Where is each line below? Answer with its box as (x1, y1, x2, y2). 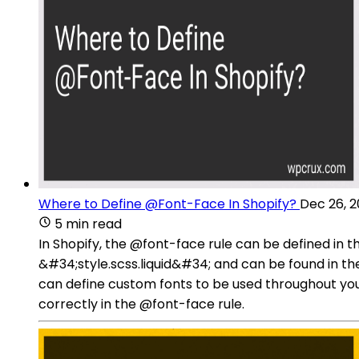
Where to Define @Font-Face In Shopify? (38, 194, 296, 213)
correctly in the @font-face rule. (38, 294, 244, 313)
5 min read (54, 214, 122, 233)
